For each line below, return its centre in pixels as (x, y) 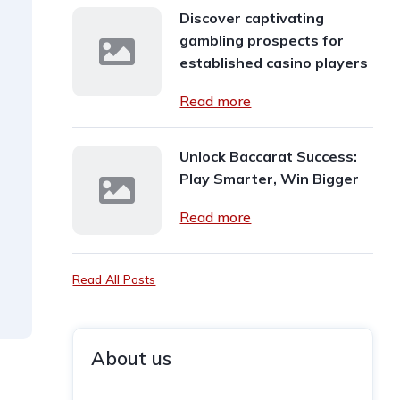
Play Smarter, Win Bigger (270, 179)
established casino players (274, 62)
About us (132, 358)
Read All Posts (114, 279)
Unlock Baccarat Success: (269, 156)
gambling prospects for (262, 40)
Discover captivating (252, 18)
